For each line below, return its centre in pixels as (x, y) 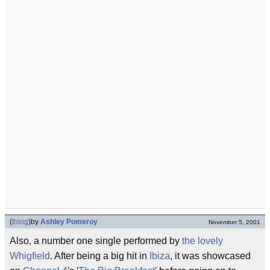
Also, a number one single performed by (96, 241)
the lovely (202, 241)
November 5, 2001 (234, 222)
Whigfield (30, 256)
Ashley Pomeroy (69, 222)
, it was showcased (210, 256)
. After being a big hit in (100, 256)
